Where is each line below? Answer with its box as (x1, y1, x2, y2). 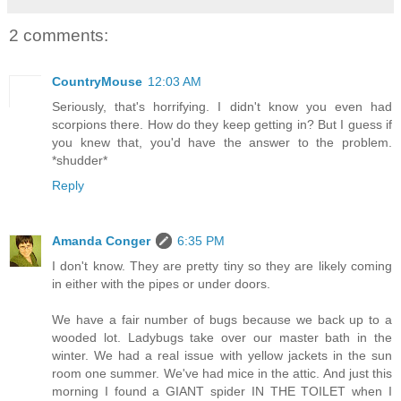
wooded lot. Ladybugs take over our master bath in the (52, 330, 392, 346)
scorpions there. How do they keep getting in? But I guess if (52, 117, 392, 132)
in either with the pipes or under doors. (52, 277, 270, 292)
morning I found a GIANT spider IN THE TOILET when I (52, 384, 392, 399)
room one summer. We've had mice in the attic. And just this (52, 366, 392, 381)
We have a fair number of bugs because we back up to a (52, 312, 392, 328)
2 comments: (9, 25, 108, 45)
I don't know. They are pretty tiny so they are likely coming (52, 259, 392, 274)
